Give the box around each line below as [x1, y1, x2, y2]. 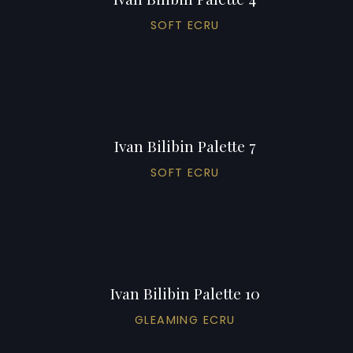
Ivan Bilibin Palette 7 [114, 135, 256, 156]
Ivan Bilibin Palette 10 [110, 282, 260, 303]
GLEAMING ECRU [134, 311, 236, 328]
